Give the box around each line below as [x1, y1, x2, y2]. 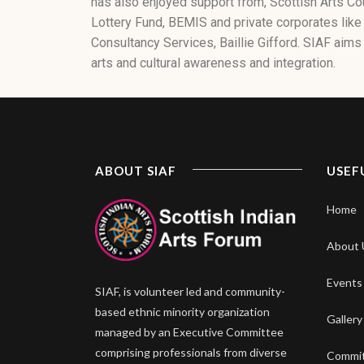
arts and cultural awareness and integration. [91, 55, 336, 71]
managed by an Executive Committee [95, 324, 284, 339]
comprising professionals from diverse [95, 344, 287, 359]
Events [327, 275, 362, 290]
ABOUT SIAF [95, 162, 176, 178]
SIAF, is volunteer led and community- [95, 284, 285, 298]
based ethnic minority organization [95, 304, 270, 318]
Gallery [327, 312, 362, 327]
